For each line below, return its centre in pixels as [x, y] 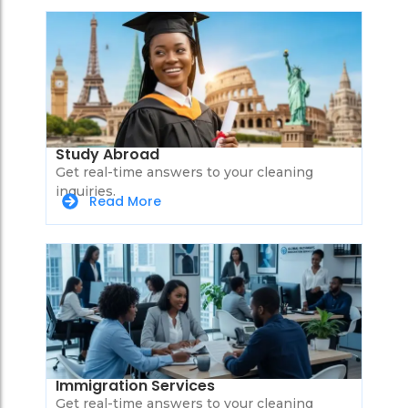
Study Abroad [107, 154]
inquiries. [86, 191]
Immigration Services [135, 386]
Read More [125, 201]
